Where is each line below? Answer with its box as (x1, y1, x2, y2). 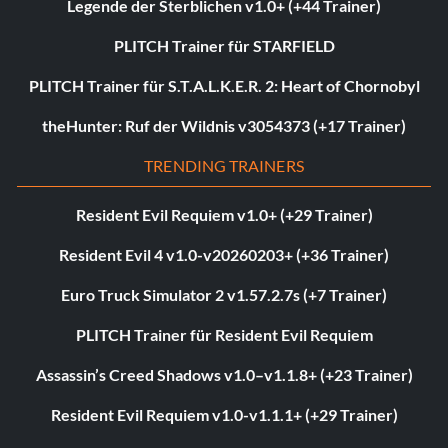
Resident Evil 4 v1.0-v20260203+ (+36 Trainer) (59, 245, 389, 265)
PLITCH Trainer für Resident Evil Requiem (75, 325, 373, 345)
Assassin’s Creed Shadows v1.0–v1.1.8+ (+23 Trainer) (35, 365, 413, 385)
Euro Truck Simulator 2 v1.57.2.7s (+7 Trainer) (61, 285, 387, 305)
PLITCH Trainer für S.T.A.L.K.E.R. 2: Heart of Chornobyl (28, 76, 420, 96)
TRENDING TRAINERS (144, 156, 304, 176)
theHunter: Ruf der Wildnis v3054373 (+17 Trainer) (42, 116, 406, 136)
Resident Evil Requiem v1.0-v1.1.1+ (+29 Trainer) (50, 405, 398, 425)
